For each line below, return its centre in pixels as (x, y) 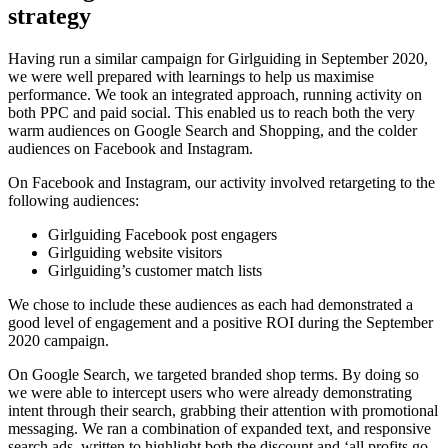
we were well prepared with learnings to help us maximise (191, 76)
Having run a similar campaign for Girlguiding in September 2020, (218, 58)
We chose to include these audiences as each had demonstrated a (210, 304)
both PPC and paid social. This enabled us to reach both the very (211, 112)
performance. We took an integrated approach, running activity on (215, 94)
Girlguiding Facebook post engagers (162, 234)
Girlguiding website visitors (135, 252)
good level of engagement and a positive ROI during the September (220, 322)
